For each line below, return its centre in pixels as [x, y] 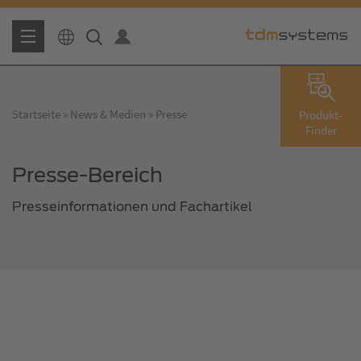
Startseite [36, 114]
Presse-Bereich [87, 174]
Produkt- [321, 115]
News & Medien [108, 114]
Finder [321, 130]
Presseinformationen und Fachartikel [132, 206]
